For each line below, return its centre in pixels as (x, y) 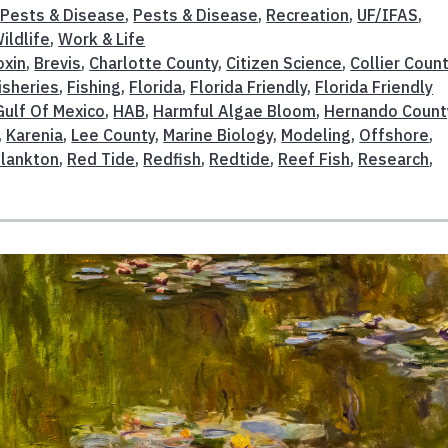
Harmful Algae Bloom (235, 110)
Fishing (94, 86)
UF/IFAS (388, 14)
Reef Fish (314, 158)
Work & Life (102, 38)
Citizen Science (284, 62)
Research (394, 158)
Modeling (316, 134)
